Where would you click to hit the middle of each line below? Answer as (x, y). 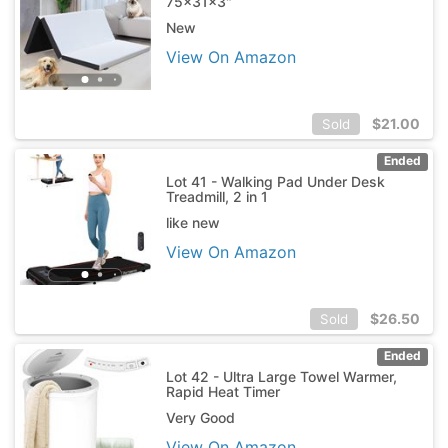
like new (192, 222)
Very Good (200, 417)
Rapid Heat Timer (222, 391)
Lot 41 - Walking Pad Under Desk (275, 181)
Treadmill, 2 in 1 (216, 196)
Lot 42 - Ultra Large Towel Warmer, (281, 376)
